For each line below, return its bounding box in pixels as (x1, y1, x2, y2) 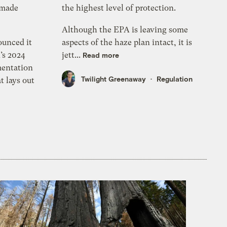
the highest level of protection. (62, 3, 178, 13)
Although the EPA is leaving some (62, 25, 188, 35)
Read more (83, 51, 120, 60)
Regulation (157, 74, 193, 83)
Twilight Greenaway (81, 74, 146, 83)
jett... (62, 50, 83, 60)
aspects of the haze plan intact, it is (62, 37, 193, 48)
